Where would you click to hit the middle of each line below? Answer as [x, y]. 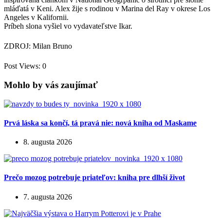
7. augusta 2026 [48, 197]
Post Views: [22, 66]
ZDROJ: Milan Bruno [38, 46]
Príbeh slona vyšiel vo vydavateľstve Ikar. [70, 26]
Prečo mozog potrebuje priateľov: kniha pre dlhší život [94, 178]
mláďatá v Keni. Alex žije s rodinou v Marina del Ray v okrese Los [107, 8]
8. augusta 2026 [48, 142]
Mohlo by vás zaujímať [51, 85]
